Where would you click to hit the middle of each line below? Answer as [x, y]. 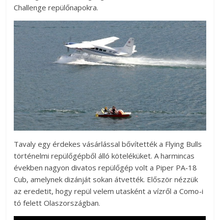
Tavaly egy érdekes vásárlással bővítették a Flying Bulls [108, 144]
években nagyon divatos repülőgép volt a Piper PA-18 [106, 167]
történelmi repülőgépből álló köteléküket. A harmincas [104, 155]
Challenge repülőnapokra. [56, 8]
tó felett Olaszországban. [57, 203]
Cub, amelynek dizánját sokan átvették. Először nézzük [106, 179]
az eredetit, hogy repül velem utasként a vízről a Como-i [109, 191]
